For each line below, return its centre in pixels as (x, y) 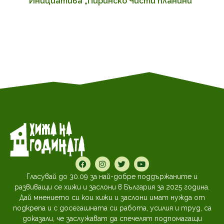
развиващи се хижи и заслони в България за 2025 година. (112, 187)
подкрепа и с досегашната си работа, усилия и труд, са (112, 208)
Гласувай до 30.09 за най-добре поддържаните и (112, 176)
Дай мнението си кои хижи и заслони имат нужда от (112, 197)
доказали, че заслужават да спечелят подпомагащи (112, 218)
